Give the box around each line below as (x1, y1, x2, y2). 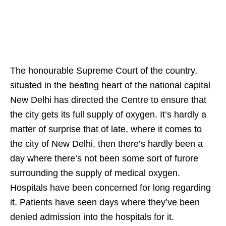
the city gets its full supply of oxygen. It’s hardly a (10, 109, 206, 120)
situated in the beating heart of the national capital (10, 80, 210, 90)
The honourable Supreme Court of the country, (10, 66, 197, 76)
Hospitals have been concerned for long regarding (10, 183, 211, 193)
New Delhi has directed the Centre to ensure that (10, 95, 206, 105)
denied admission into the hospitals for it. (10, 212, 174, 222)
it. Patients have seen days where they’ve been (10, 197, 200, 207)
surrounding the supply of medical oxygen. (10, 168, 180, 178)
